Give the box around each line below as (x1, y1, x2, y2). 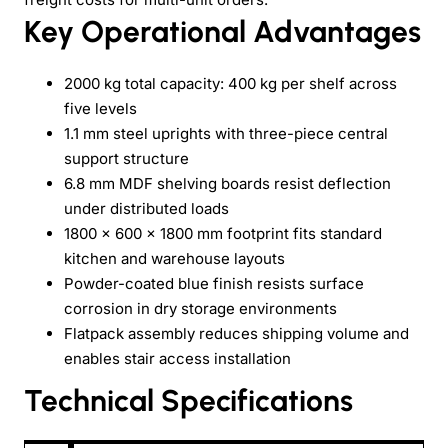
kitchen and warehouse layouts (64, 248, 285, 268)
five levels (64, 98, 137, 118)
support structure (64, 148, 189, 168)
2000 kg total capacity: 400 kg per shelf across (64, 73, 397, 93)
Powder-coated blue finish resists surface (64, 273, 364, 293)
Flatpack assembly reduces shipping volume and (64, 323, 409, 343)
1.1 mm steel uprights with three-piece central (64, 123, 388, 143)
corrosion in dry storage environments (64, 298, 337, 318)
